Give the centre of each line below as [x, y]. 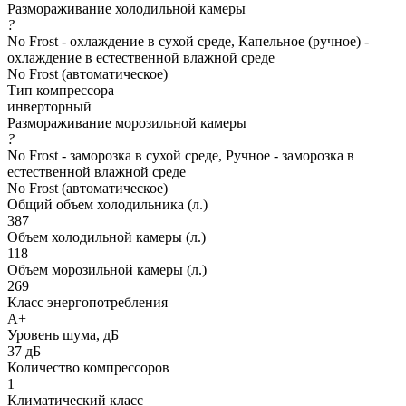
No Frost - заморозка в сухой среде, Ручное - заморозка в [181, 155]
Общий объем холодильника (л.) [107, 204]
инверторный [49, 106]
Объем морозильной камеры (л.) [107, 269]
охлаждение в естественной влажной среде [141, 57]
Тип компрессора [61, 90]
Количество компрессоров [88, 367]
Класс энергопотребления [87, 302]
